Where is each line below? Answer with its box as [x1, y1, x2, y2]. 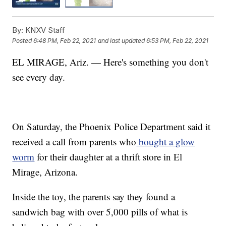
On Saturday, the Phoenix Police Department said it [12, 120, 211, 133]
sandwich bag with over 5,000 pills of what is [12, 205, 188, 218]
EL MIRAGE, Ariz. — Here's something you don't [12, 55, 209, 68]
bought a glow [136, 135, 195, 148]
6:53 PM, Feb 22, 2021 [146, 37, 209, 45]
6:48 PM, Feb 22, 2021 [33, 37, 96, 45]
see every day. [12, 70, 66, 83]
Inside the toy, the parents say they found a [12, 190, 176, 203]
